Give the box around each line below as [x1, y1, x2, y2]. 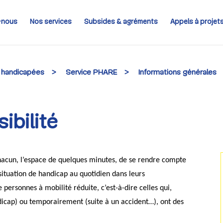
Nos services [29, 18, 72, 26]
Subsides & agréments [84, 18, 158, 26]
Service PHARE [66, 69, 117, 77]
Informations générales [138, 69, 217, 77]
